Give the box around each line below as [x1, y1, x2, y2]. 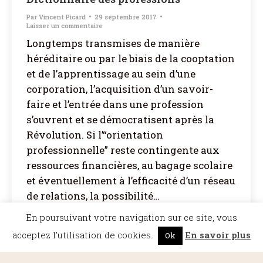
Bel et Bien [217, 238, 249, 248]
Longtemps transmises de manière [26, 36, 200, 50]
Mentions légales [121, 238, 173, 248]
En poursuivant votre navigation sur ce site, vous [26, 211, 237, 223]
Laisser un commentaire [26, 21, 103, 30]
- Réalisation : [173, 238, 218, 248]
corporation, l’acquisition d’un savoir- [26, 82, 213, 96]
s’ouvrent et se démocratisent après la [26, 112, 214, 126]
